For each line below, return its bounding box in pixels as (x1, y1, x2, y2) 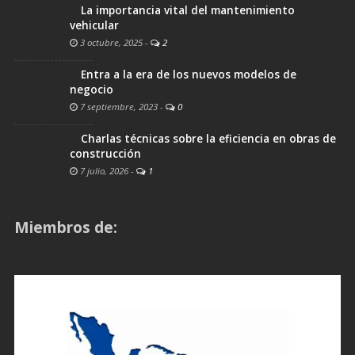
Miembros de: (14, 216, 117, 238)
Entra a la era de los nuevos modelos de (81, 67, 296, 82)
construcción (70, 147, 141, 162)
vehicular (70, 18, 119, 33)
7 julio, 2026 (78, 165, 128, 177)
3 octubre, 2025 (78, 36, 143, 49)
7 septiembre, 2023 (78, 101, 158, 113)
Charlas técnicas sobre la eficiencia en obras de (81, 132, 336, 147)
